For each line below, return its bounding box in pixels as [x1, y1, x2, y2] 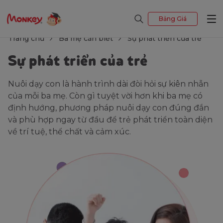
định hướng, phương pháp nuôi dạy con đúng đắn [8, 103, 209, 112]
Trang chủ [8, 34, 44, 43]
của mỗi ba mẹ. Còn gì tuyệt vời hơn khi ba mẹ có [8, 91, 203, 101]
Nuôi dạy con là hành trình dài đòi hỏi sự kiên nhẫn [8, 79, 209, 89]
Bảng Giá [159, 15, 187, 22]
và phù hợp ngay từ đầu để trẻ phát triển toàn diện [8, 115, 213, 124]
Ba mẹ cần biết [59, 34, 113, 43]
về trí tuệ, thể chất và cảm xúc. [8, 127, 131, 136]
